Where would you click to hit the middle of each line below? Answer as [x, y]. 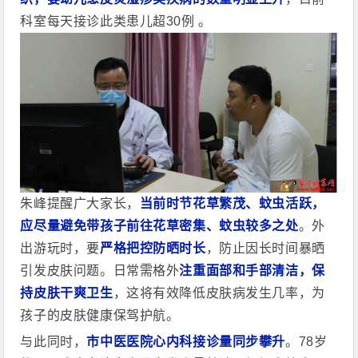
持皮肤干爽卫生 [67, 292]
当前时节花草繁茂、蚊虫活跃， [232, 203]
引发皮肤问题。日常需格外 [100, 270]
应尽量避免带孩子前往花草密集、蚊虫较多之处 [159, 225]
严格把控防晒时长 [153, 248]
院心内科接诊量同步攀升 [213, 341]
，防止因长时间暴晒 [265, 248]
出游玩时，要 [60, 248]
